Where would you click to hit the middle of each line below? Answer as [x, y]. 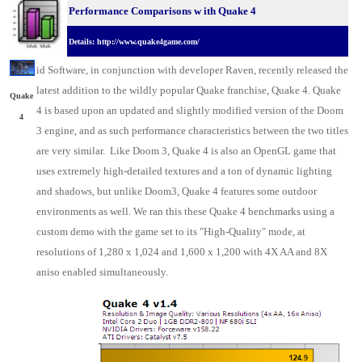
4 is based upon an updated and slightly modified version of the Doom [190, 110]
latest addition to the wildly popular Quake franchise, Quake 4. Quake [189, 90]
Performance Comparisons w [135, 11]
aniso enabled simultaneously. [102, 272]
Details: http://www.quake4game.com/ [134, 42]
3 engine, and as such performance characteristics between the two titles [192, 130]
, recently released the [301, 70]
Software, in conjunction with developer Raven [151, 70]
